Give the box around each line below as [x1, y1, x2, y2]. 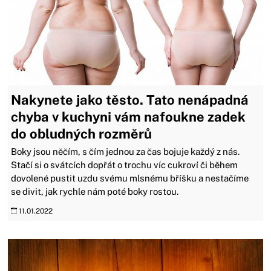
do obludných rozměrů [11, 126, 152, 142]
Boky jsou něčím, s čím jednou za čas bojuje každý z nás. [11, 146, 240, 157]
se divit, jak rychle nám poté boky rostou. [11, 186, 179, 197]
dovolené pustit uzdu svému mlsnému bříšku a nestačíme [11, 173, 249, 184]
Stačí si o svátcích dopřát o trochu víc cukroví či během [11, 160, 238, 171]
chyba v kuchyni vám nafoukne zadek [11, 109, 246, 125]
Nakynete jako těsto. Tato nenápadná [11, 92, 249, 108]
